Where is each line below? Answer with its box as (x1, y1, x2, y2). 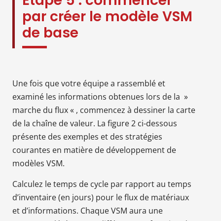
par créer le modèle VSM (22, 6, 192, 26)
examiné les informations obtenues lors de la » (12, 91, 188, 102)
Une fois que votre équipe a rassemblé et (12, 77, 165, 89)
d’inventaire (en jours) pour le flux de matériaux (12, 191, 189, 203)
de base (22, 23, 78, 42)
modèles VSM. (12, 157, 65, 169)
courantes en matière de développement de (12, 144, 176, 155)
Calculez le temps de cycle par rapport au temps (12, 178, 191, 189)
